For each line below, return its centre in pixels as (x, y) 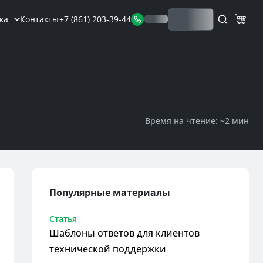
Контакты (39, 19)
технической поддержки (108, 249)
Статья (63, 219)
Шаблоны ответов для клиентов (124, 233)
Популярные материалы (110, 193)
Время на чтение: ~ (185, 121)
